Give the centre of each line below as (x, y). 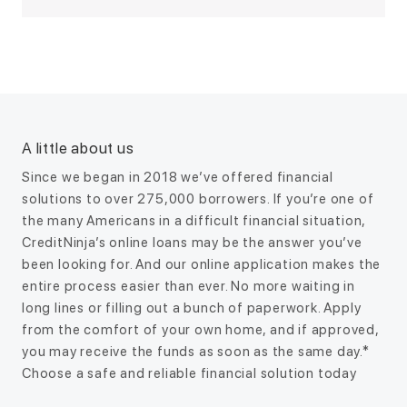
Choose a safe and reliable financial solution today (189, 374)
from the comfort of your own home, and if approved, (200, 330)
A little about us (78, 149)
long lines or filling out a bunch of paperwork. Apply (192, 308)
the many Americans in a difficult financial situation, (194, 221)
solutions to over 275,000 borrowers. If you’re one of (198, 199)
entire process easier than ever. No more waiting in (189, 287)
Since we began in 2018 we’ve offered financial (178, 178)
